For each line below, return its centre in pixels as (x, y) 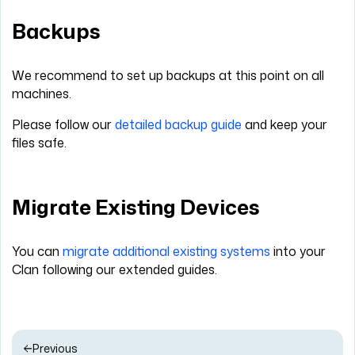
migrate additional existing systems (166, 251)
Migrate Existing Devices (136, 207)
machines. (42, 93)
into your (298, 251)
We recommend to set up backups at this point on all (168, 75)
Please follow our (63, 124)
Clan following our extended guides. (115, 269)
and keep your (284, 124)
